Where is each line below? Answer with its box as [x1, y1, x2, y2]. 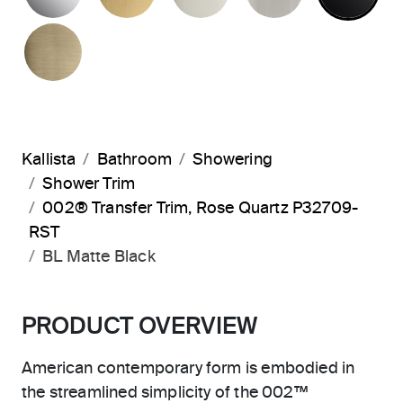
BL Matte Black [42, 249, 156, 265]
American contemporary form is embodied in [22, 361, 355, 377]
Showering [193, 152, 273, 168]
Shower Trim [42, 176, 136, 193]
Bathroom [96, 152, 173, 168]
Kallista [22, 152, 76, 168]
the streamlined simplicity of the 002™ [22, 385, 308, 401]
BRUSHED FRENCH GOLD [81, 25, 286, 44]
